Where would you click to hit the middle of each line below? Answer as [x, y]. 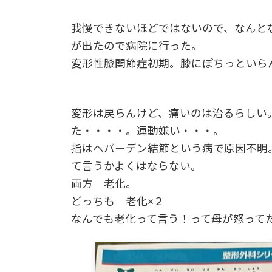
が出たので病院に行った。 [137, 46]
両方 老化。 [104, 183]
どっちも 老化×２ [118, 201]
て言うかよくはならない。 [136, 166]
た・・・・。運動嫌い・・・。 [148, 131]
